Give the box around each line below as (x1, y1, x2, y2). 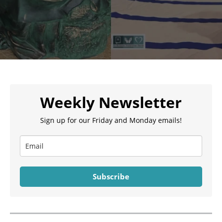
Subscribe (93, 171, 129, 181)
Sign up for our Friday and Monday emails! (40, 115, 182, 125)
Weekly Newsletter (40, 92, 182, 112)
